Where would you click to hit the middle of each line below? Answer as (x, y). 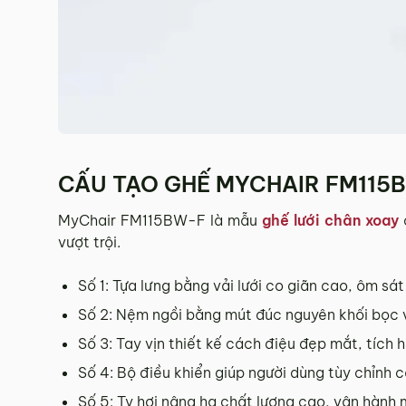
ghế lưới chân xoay (330, 221)
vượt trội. (89, 242)
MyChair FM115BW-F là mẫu (160, 221)
